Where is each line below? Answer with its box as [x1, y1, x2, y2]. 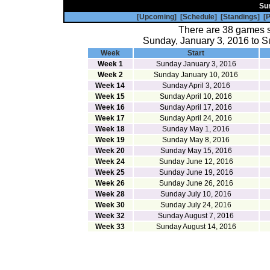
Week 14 [95, 81, 125, 90]
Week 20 [95, 146, 125, 155]
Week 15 [95, 92, 125, 101]
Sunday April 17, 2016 [160, 103, 232, 111]
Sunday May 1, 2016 [162, 125, 230, 133]
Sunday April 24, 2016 [160, 114, 232, 122]
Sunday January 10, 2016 [154, 71, 238, 79]
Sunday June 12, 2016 [159, 157, 233, 166]
